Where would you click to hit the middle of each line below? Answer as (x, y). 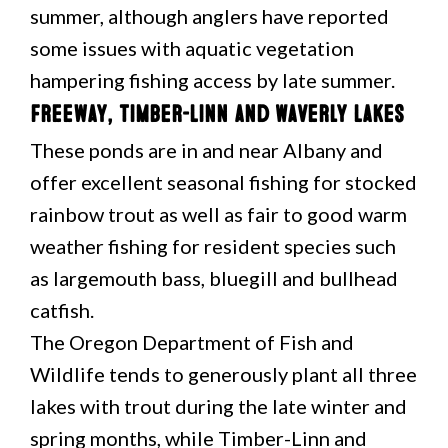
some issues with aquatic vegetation (192, 48)
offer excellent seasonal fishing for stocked (223, 182)
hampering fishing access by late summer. (212, 80)
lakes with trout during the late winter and (218, 406)
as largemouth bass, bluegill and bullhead (214, 278)
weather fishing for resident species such (213, 246)
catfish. (62, 310)
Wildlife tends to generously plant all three (223, 374)
